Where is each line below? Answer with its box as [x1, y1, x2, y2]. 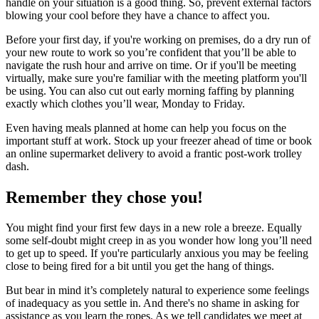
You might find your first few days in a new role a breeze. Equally [6, 221, 302, 234]
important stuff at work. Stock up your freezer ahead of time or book [6, 135, 312, 147]
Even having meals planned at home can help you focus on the [6, 122, 286, 135]
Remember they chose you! [6, 188, 203, 207]
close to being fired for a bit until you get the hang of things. [6, 260, 274, 273]
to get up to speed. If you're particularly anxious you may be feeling [6, 247, 308, 260]
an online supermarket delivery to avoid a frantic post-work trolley [6, 147, 302, 160]
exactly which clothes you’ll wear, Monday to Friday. [6, 98, 245, 110]
